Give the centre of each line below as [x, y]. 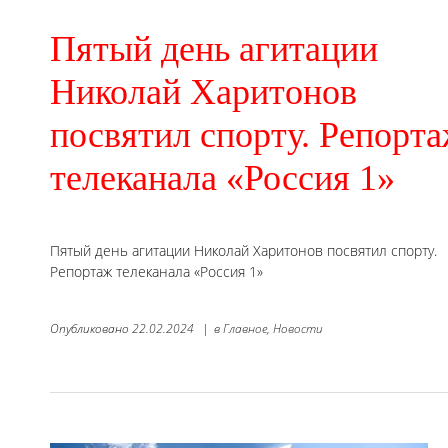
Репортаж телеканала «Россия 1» [156, 271]
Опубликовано [91, 328]
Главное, [246, 328]
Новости [298, 328]
